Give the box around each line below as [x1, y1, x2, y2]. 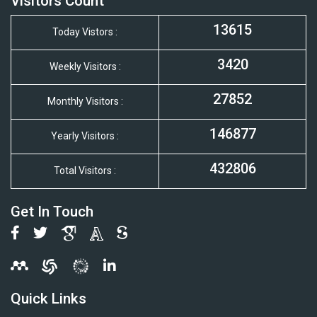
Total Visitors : [54, 165, 116, 177]
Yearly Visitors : [51, 130, 119, 142]
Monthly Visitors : [47, 96, 123, 108]
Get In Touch [11, 203, 93, 221]
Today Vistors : [52, 26, 117, 38]
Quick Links [11, 290, 86, 308]
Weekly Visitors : [49, 61, 121, 73]
